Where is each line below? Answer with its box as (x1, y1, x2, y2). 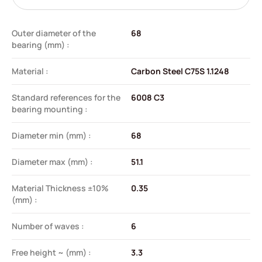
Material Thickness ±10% (12, 182, 109, 194)
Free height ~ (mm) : (12, 246, 91, 258)
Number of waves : (12, 220, 84, 232)
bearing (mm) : (12, 39, 70, 50)
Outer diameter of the (12, 27, 96, 39)
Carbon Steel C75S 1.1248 (131, 65, 229, 77)
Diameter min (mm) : (12, 129, 91, 141)
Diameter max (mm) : (12, 156, 93, 167)
